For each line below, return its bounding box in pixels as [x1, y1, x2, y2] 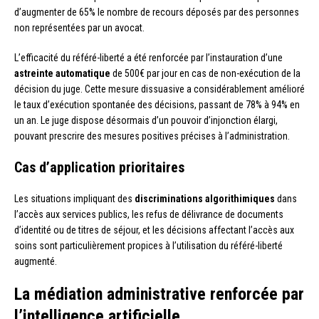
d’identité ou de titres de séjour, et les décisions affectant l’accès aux [14, 224, 294, 236]
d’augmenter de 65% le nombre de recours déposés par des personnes [14, 6, 299, 18]
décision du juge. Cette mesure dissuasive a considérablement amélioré [14, 83, 305, 95]
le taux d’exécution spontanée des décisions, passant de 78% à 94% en [14, 98, 300, 110]
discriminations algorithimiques [135, 192, 275, 204]
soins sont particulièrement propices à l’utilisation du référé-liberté [14, 239, 283, 251]
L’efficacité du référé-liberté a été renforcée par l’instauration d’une [14, 51, 283, 63]
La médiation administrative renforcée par [14, 283, 304, 304]
